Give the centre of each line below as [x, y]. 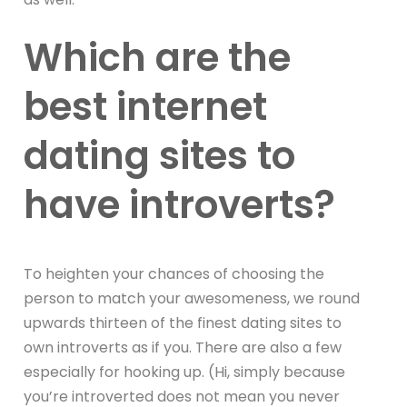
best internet [146, 106]
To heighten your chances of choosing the [174, 273]
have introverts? [180, 204]
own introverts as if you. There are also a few [183, 347]
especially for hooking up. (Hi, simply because [185, 372]
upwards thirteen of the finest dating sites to [183, 323]
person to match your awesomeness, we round [192, 298]
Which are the [158, 57]
